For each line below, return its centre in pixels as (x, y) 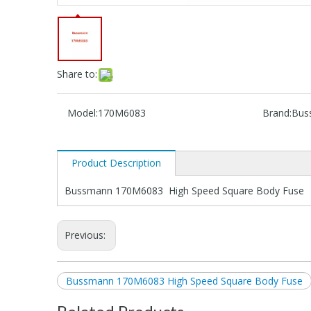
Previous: (86, 235)
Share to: (77, 74)
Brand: (277, 112)
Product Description (116, 162)
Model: (83, 112)
